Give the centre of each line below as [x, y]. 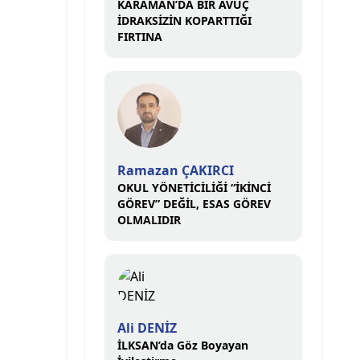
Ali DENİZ [147, 328]
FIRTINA [140, 37]
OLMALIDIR [149, 220]
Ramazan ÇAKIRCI [176, 170]
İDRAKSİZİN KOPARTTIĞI [184, 20]
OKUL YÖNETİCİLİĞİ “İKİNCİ [194, 188]
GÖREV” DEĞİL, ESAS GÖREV [194, 204]
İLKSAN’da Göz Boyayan [183, 345]
